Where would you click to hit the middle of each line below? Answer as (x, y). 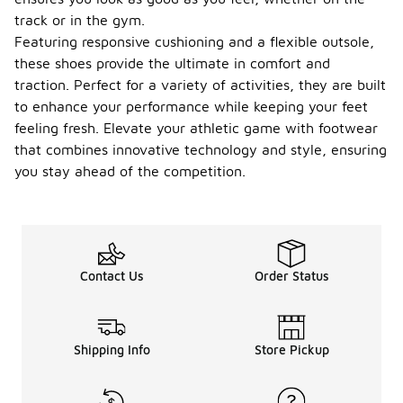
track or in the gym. (80, 20)
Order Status (291, 276)
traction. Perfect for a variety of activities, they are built (200, 85)
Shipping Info (112, 349)
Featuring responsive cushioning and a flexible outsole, (194, 41)
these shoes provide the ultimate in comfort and (172, 63)
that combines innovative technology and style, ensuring (201, 149)
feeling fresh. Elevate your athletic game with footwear (196, 128)
